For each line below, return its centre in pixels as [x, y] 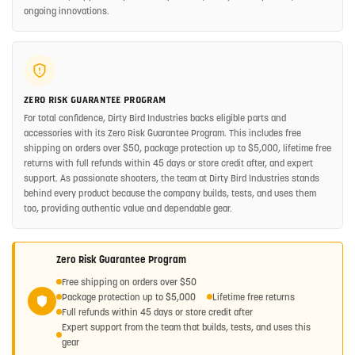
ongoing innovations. [67, 11]
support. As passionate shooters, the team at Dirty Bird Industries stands [172, 178]
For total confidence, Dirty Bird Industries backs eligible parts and [155, 118]
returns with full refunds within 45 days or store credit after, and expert [168, 163]
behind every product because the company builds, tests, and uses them [170, 193]
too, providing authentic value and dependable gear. [128, 208]
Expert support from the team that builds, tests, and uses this [186, 327]
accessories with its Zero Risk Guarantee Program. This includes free [162, 133]
